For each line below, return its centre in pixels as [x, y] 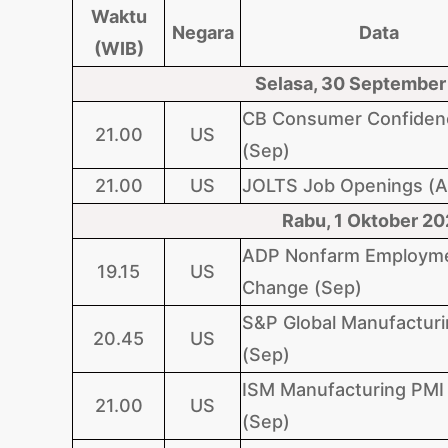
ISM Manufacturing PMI [343, 389]
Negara [202, 32]
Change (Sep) [302, 287]
